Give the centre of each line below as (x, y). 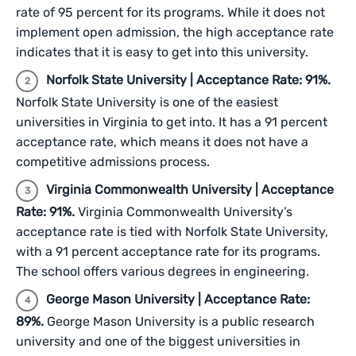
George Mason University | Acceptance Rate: (178, 299)
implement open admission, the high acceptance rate (175, 32)
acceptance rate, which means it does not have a (162, 142)
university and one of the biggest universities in (158, 341)
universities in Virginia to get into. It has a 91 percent (172, 122)
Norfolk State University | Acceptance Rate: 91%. (188, 80)
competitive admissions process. (113, 162)
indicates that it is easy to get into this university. (162, 52)
